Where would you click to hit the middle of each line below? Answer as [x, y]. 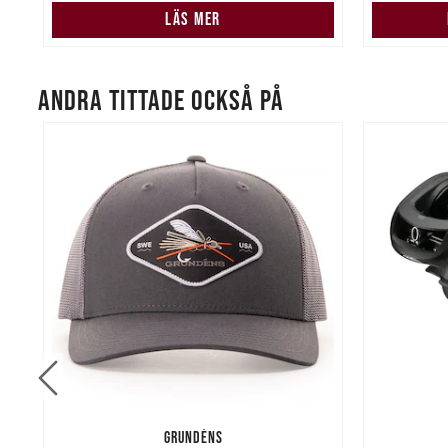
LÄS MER [193, 19]
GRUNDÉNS [193, 436]
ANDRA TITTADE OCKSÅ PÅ [161, 99]
